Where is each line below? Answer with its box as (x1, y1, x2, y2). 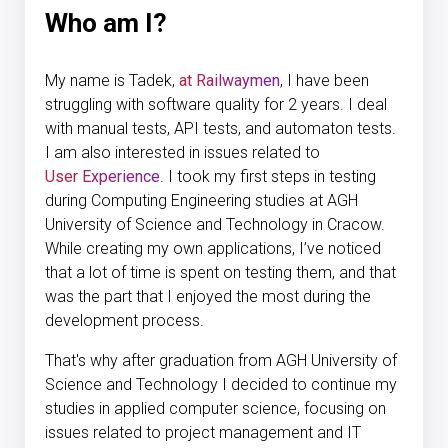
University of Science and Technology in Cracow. (45, 215, 385, 234)
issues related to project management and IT (45, 423, 361, 442)
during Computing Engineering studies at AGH (45, 191, 358, 210)
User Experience (45, 167, 160, 186)
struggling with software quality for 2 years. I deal (45, 95, 387, 114)
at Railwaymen (179, 71, 280, 90)
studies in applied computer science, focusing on (45, 399, 386, 418)
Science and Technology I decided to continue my (45, 375, 397, 394)
